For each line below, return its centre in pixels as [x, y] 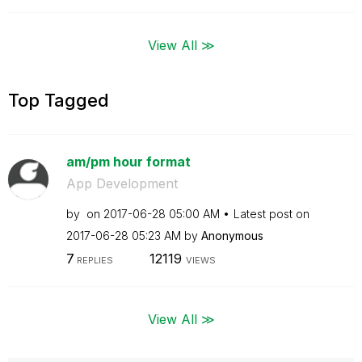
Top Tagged [59, 100]
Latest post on [271, 213]
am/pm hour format [128, 161]
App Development [122, 183]
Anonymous [232, 235]
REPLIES [93, 260]
